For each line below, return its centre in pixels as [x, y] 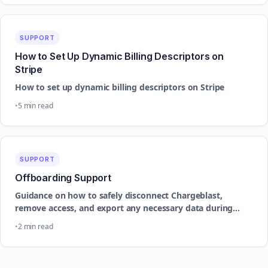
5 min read [35, 106]
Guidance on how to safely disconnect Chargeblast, [119, 195]
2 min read [35, 226]
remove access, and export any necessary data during [124, 208]
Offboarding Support [63, 178]
